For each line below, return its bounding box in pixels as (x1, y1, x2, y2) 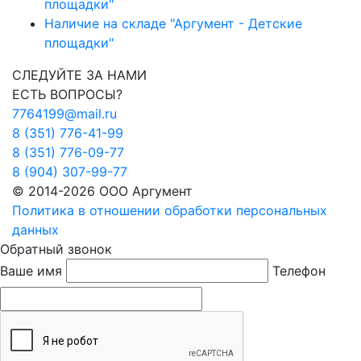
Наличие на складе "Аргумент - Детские (44, 15, 302, 31)
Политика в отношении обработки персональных (12, 201, 327, 218)
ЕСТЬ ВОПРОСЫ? (12, 85, 122, 102)
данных (12, 221, 59, 238)
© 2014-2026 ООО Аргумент (12, 182, 193, 199)
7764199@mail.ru (12, 105, 117, 122)
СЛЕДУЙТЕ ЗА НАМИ (12, 66, 147, 83)
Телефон (272, 262, 326, 279)
